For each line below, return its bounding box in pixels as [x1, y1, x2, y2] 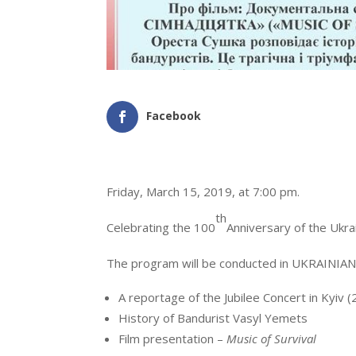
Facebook [146, 108, 202, 124]
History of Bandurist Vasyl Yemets [118, 310, 308, 327]
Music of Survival [226, 331, 317, 347]
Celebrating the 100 [106, 219, 216, 236]
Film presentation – [118, 331, 227, 347]
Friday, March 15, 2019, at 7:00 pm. [106, 184, 300, 200]
